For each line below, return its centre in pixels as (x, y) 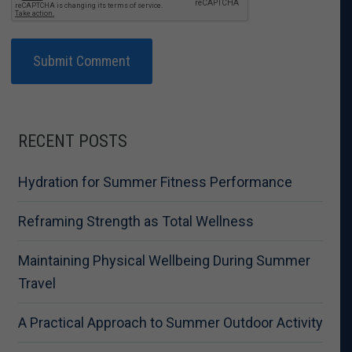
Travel (37, 283)
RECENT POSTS (72, 141)
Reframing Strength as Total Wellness (136, 221)
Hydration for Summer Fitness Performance (155, 181)
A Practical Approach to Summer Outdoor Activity (170, 322)
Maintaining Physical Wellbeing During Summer (164, 260)
